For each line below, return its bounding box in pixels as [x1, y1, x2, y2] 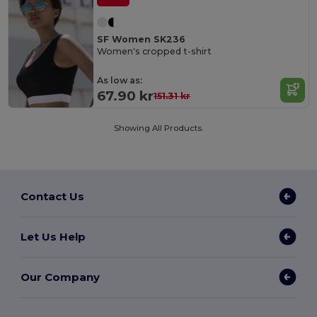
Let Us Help [21, 229, 86, 243]
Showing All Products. [114, 123, 203, 134]
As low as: [97, 74, 143, 86]
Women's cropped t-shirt [97, 45, 212, 57]
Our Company [21, 270, 100, 284]
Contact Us [21, 189, 85, 203]
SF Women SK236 [97, 34, 186, 45]
